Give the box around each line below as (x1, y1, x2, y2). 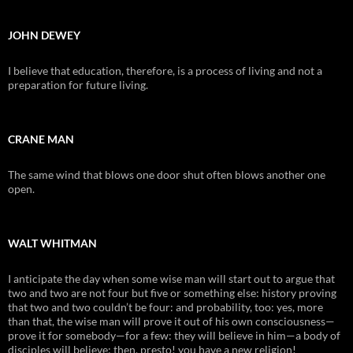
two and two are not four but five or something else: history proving (8, 285, 336, 299)
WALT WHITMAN (8, 236, 97, 250)
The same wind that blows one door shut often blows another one (8, 167, 325, 181)
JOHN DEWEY (8, 28, 80, 42)
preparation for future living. (8, 77, 148, 91)
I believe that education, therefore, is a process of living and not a (8, 63, 322, 77)
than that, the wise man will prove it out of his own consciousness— (8, 314, 335, 328)
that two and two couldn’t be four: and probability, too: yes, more (8, 299, 323, 314)
